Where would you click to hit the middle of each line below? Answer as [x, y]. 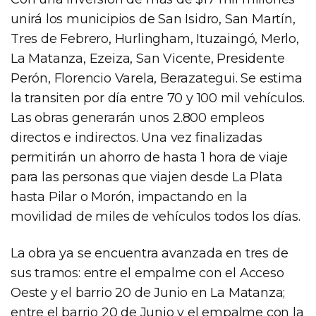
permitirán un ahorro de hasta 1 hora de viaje [149, 157]
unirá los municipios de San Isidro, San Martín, [153, 19]
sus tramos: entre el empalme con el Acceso [147, 273]
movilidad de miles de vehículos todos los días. [156, 216]
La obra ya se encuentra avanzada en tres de [150, 253]
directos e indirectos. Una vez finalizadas [136, 137]
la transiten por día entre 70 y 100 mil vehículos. [158, 98]
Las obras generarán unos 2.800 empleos [138, 117]
